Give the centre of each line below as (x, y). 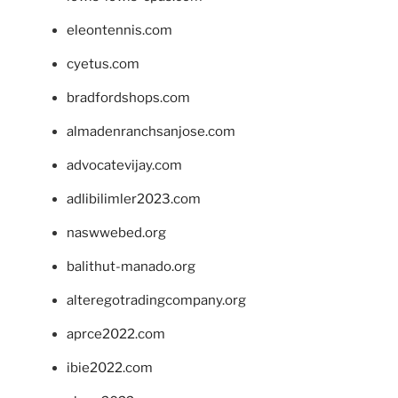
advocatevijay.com (124, 165)
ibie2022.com (110, 367)
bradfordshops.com (128, 97)
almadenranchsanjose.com (151, 131)
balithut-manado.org (131, 266)
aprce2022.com (116, 334)
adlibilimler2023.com (134, 199)
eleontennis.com (119, 30)
